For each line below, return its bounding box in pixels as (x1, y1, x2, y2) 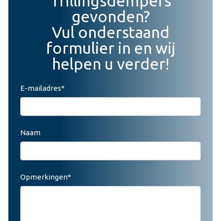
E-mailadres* (20, 83, 65, 92)
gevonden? (71, 7, 150, 25)
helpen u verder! (52, 54, 169, 73)
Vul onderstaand (51, 23, 170, 41)
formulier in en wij (45, 38, 176, 57)
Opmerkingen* (20, 172, 71, 181)
